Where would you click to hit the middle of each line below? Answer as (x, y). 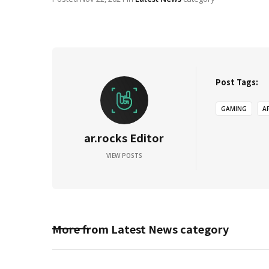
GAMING (234, 109)
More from (82, 229)
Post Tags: (237, 82)
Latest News (144, 229)
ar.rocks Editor (124, 138)
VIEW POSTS (124, 156)
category (203, 229)
